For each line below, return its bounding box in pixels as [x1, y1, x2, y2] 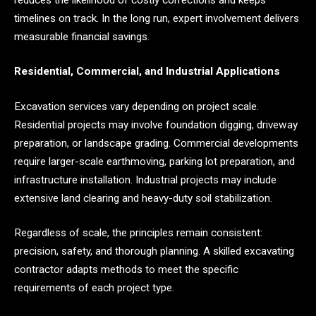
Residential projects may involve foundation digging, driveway [14, 118, 298, 131]
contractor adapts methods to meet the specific [14, 263, 238, 276]
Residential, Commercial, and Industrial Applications [14, 65, 280, 78]
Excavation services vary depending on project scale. [14, 99, 259, 113]
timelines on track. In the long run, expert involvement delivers [14, 11, 299, 25]
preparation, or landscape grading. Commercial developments [14, 136, 298, 150]
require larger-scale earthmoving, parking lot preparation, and [14, 154, 295, 168]
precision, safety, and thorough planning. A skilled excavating [14, 245, 294, 258]
